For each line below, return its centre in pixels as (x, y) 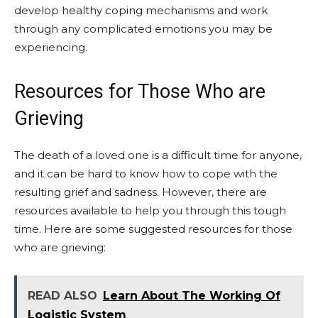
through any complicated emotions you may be (143, 29)
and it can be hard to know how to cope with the (146, 174)
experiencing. (51, 47)
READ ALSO (62, 296)
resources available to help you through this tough (150, 210)
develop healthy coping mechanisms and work (141, 10)
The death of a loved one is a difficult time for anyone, (158, 155)
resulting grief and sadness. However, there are (141, 192)
